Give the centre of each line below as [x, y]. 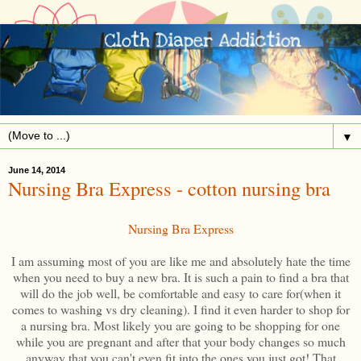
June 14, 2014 [37, 170]
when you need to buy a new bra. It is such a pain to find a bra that [180, 276]
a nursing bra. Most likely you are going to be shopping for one [180, 325]
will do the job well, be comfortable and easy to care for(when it [180, 293]
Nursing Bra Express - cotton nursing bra [169, 189]
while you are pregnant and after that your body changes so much [180, 341]
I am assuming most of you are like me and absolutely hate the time [180, 260]
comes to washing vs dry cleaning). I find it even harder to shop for [180, 309]
